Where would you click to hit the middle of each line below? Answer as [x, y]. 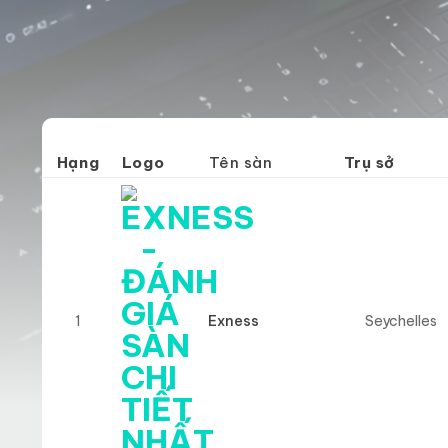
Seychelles [401, 320]
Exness [234, 320]
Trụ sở [369, 162]
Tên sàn [240, 162]
